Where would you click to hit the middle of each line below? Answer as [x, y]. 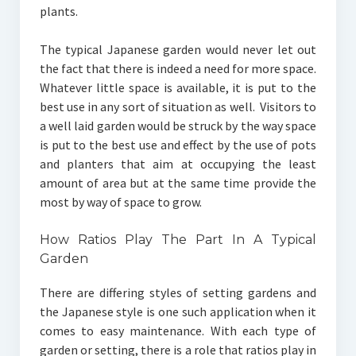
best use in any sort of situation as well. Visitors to [178, 107]
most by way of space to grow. [123, 202]
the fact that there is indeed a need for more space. [178, 69]
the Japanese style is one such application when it [178, 312]
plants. [63, 12]
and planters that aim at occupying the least [178, 164]
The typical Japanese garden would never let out [178, 50]
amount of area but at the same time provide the [178, 183]
